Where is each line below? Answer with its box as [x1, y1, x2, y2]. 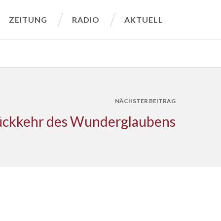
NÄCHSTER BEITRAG [114, 97, 176, 105]
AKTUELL [124, 15, 163, 24]
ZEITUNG [9, 15, 47, 24]
